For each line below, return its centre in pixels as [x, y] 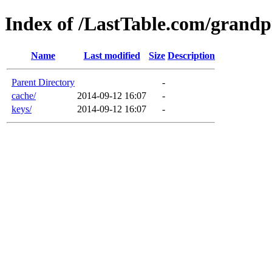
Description [191, 55]
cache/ [24, 95]
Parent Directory [43, 82]
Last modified [112, 55]
